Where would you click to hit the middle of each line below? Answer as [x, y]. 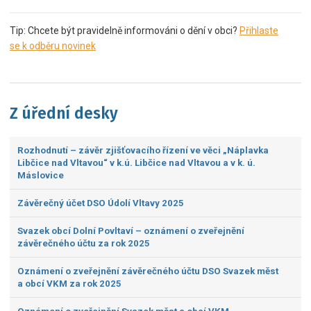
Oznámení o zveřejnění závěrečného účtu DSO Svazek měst [148, 271]
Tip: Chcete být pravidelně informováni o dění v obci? [125, 30]
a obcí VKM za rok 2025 [69, 283]
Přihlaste [259, 30]
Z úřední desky [64, 114]
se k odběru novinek [53, 45]
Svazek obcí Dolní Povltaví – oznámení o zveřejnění [131, 230]
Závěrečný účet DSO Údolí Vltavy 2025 [100, 203]
